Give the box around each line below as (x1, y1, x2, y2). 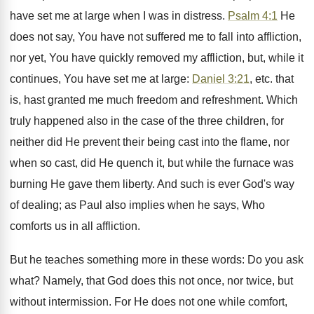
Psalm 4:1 (228, 10, 278, 22)
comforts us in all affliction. (10, 220, 140, 232)
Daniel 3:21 (192, 73, 250, 85)
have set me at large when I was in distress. (10, 10, 228, 22)
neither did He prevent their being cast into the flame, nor (10, 136, 289, 148)
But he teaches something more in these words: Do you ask (10, 254, 303, 266)
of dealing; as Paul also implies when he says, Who (10, 199, 265, 211)
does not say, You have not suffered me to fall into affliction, (10, 31, 301, 43)
